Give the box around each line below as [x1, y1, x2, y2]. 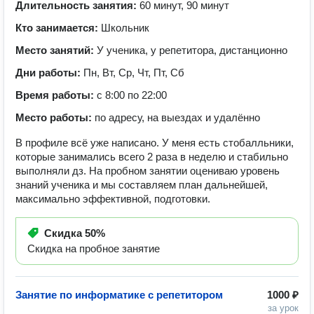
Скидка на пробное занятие [27, 243, 160, 254]
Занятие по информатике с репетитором [15, 289, 223, 301]
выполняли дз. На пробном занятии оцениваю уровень [15, 165, 280, 177]
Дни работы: [15, 67, 83, 78]
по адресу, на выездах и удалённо [95, 111, 260, 123]
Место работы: [15, 111, 95, 123]
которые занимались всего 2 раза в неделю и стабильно [15, 151, 288, 163]
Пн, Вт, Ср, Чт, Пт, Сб [83, 67, 184, 78]
